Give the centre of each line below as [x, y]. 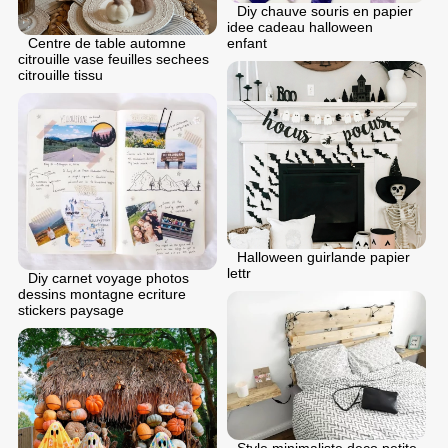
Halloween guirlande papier [323, 256]
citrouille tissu [60, 74]
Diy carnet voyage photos [108, 278]
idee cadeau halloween [300, 26]
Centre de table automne [107, 42]
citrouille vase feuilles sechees [113, 58]
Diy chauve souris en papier [325, 10]
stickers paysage [71, 310]
